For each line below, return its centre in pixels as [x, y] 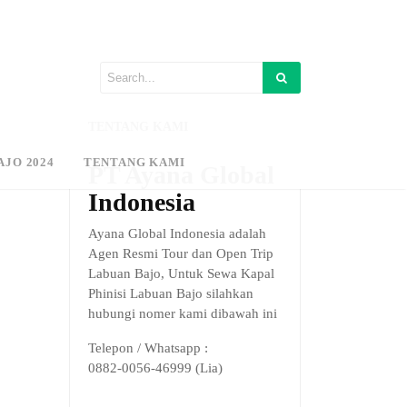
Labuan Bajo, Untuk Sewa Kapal [181, 273]
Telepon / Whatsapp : [148, 348]
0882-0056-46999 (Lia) [155, 368]
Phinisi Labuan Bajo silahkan [171, 293]
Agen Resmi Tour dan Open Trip [181, 253]
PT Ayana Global [181, 175]
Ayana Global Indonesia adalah [177, 233]
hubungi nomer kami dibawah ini [183, 313]
